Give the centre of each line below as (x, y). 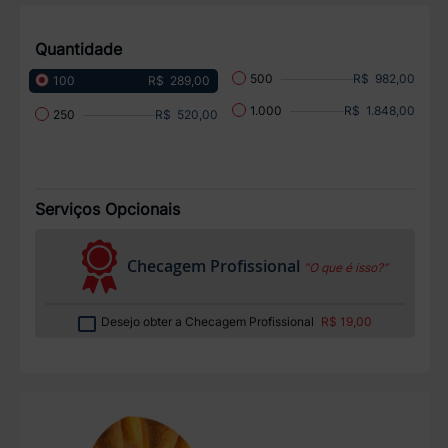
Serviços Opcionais (107, 209)
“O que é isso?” (345, 268)
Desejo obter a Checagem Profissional (208, 322)
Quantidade (78, 48)
